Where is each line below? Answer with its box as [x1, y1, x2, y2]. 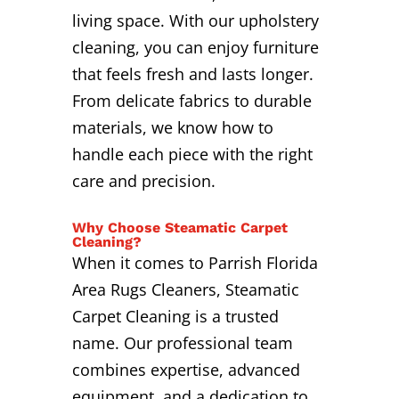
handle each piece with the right [71, 142, 313, 165]
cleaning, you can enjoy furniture [71, 36, 319, 58]
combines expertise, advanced [71, 358, 300, 380]
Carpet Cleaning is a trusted [71, 305, 279, 327]
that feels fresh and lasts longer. [71, 62, 313, 85]
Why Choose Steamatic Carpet [71, 218, 288, 236]
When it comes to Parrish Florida [71, 251, 318, 273]
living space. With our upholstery [71, 9, 319, 31]
